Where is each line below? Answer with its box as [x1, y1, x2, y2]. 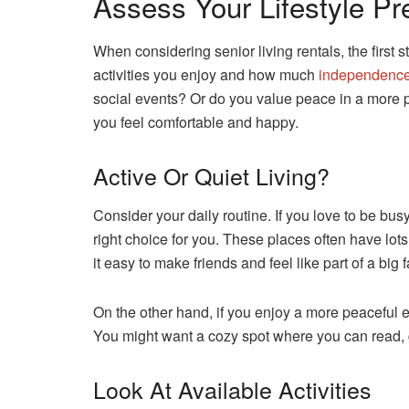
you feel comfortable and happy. [93, 111, 299, 133]
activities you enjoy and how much [93, 64, 319, 86]
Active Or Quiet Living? [93, 159, 330, 193]
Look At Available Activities [93, 372, 372, 405]
